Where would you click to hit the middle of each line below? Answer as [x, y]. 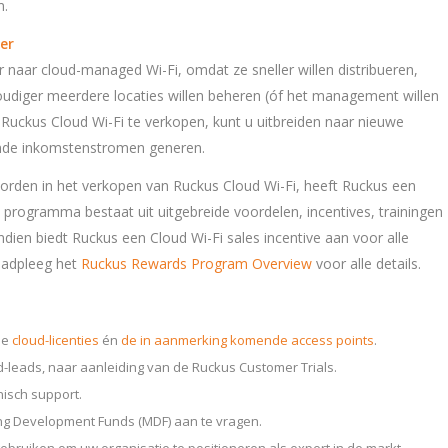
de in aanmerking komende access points [247, 339]
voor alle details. [366, 263]
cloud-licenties [55, 339]
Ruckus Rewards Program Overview [196, 263]
